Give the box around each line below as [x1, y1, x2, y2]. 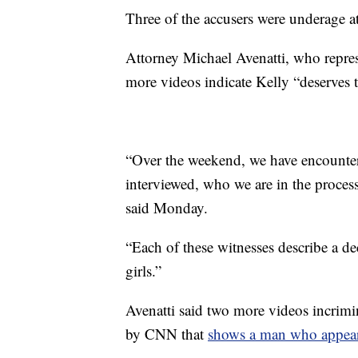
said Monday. [125, 197, 208, 217]
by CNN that [125, 323, 208, 344]
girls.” [125, 260, 161, 280]
